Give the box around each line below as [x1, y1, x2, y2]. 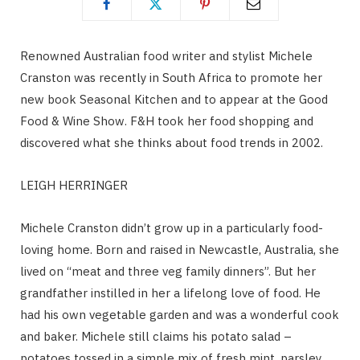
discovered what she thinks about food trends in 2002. [20, 134, 323, 150]
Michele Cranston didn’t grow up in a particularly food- [20, 219, 323, 235]
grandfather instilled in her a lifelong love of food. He [20, 284, 321, 301]
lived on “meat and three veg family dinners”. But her [20, 263, 316, 279]
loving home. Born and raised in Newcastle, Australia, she [20, 241, 339, 257]
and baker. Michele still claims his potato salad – [20, 328, 292, 344]
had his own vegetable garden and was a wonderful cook [20, 306, 339, 322]
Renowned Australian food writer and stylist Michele [20, 47, 313, 63]
